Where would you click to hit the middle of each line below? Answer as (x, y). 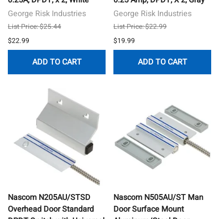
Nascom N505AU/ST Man (158, 197)
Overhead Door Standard (51, 209)
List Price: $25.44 (34, 26)
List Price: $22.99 (140, 26)
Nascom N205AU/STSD (49, 197)
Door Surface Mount (149, 209)
